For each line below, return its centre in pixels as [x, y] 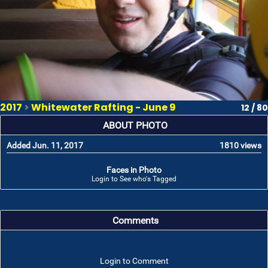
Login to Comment [134, 261]
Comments [135, 221]
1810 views [240, 145]
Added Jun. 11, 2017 [45, 145]
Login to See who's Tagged [134, 179]
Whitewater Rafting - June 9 [103, 107]
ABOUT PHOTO [135, 126]
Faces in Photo [134, 170]
